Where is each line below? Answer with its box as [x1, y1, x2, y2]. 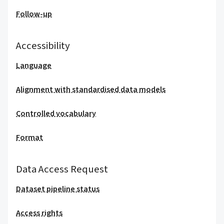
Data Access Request [16, 162, 108, 176]
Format [16, 132, 43, 143]
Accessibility [16, 38, 70, 53]
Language [16, 60, 51, 71]
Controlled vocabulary [16, 108, 96, 119]
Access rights [16, 207, 62, 218]
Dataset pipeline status [16, 183, 99, 194]
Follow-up [16, 8, 52, 19]
